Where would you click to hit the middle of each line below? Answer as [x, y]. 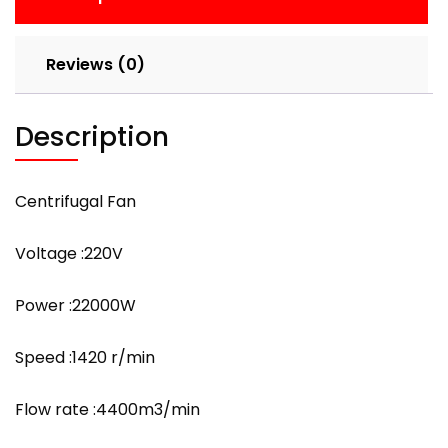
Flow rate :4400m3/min [107, 409]
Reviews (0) [95, 64]
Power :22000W [75, 305]
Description [92, 136]
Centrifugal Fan [75, 201]
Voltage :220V [69, 253]
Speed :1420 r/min [85, 357]
